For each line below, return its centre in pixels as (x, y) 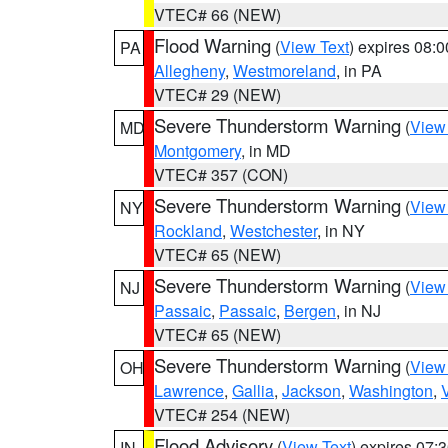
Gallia (253, 390)
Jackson (311, 390)
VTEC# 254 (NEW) (222, 414)
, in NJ (358, 310)
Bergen (310, 310)
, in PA (359, 70)
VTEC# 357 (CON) (221, 174)
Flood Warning (212, 45)
